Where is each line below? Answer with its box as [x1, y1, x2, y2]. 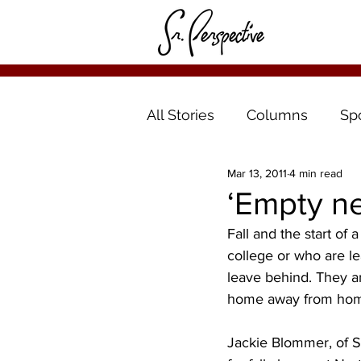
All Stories [147, 106, 214, 123]
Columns [247, 106, 308, 123]
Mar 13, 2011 [227, 166, 287, 180]
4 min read [289, 166, 342, 180]
